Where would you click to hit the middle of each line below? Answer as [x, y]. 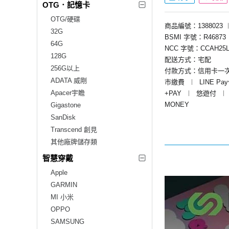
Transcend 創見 [74, 129]
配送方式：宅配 [188, 59]
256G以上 [65, 68]
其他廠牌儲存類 [74, 142]
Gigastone [66, 105]
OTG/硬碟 [65, 19]
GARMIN [64, 185]
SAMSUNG [67, 221]
